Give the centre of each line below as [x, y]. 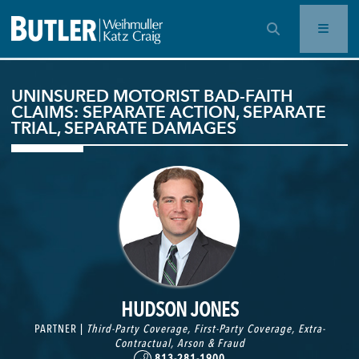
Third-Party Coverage [137, 328]
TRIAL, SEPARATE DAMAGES [123, 128]
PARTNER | [60, 328]
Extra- [311, 328]
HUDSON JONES [179, 309]
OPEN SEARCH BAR [311, 28]
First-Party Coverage [242, 328]
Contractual [142, 343]
